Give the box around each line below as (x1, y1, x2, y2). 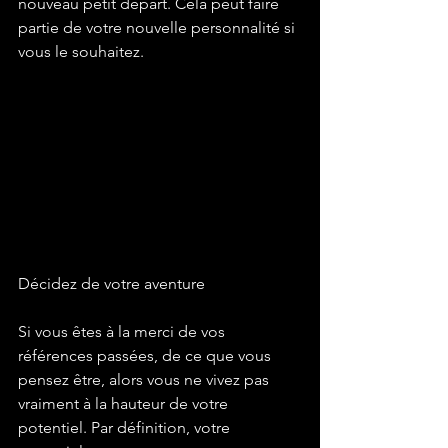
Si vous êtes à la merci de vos (18, 321, 229, 341)
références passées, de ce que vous (18, 345, 275, 365)
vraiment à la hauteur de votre (18, 393, 232, 413)
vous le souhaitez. (18, 42, 144, 62)
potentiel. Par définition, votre (18, 417, 234, 437)
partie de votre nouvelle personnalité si (18, 18, 299, 38)
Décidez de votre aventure (18, 273, 205, 293)
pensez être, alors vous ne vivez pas (18, 369, 273, 389)
